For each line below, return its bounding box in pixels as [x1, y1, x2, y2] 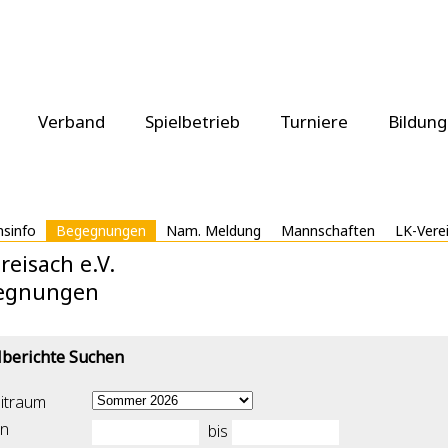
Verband [38, 110, 105, 133]
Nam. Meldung [166, 221, 261, 240]
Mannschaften [281, 221, 375, 240]
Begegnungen [56, 221, 146, 240]
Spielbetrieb [145, 110, 240, 133]
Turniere [280, 110, 348, 133]
